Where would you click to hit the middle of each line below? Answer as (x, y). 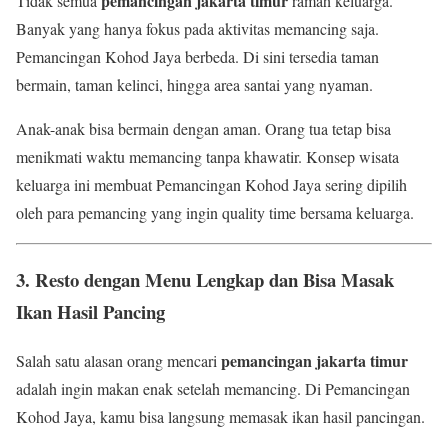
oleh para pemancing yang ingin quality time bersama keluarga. (215, 213)
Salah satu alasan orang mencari (118, 360)
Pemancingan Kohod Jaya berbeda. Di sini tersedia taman (197, 57)
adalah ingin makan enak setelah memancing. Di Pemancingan (213, 388)
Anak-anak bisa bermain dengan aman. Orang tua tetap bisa (203, 129)
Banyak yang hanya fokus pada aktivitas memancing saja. (197, 29)
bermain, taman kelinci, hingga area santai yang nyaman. (194, 85)
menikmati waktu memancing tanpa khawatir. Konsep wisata (207, 157)
